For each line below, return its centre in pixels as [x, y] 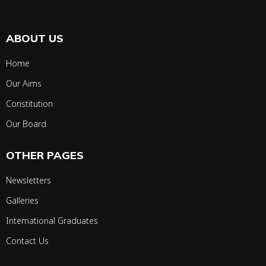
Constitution [29, 104]
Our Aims [24, 84]
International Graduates [52, 221]
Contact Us [27, 241]
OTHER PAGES [45, 156]
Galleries [22, 201]
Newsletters [28, 180]
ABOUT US [35, 39]
